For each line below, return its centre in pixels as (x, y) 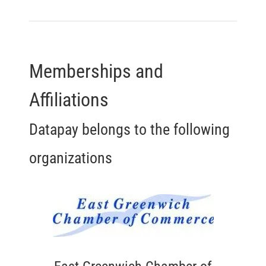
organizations (71, 158)
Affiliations (69, 100)
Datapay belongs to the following (130, 130)
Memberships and (96, 72)
